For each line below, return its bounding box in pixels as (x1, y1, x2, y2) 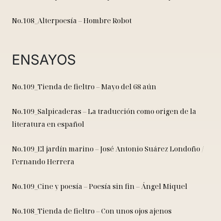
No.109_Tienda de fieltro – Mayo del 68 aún (12, 82, 156, 92)
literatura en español (12, 119, 84, 129)
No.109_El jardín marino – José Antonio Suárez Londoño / (12, 144, 204, 154)
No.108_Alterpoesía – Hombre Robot (12, 16, 132, 26)
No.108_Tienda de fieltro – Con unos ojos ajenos (12, 206, 172, 216)
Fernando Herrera (12, 157, 74, 167)
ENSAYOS (12, 51, 76, 69)
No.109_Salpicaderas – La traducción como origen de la (12, 107, 196, 116)
